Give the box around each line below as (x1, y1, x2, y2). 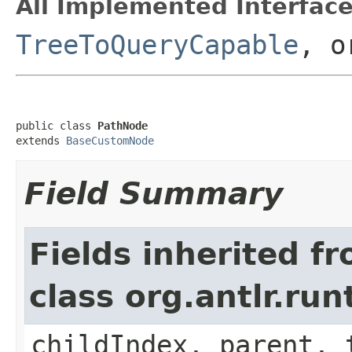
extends (16, 134, 66, 147)
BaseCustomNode (66, 134, 154, 147)
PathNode (97, 119, 148, 132)
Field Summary (24, 175, 283, 211)
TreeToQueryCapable (16, 28, 299, 60)
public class (16, 119, 97, 132)
